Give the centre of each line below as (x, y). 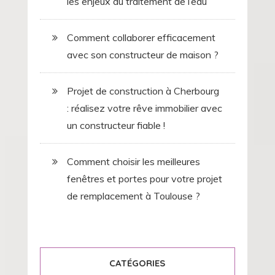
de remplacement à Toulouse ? (133, 196)
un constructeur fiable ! (116, 126)
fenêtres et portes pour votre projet (144, 179)
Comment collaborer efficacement (141, 38)
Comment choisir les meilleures (133, 162)
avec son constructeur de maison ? (142, 55)
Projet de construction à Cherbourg (143, 91)
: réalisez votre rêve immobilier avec (144, 108)
